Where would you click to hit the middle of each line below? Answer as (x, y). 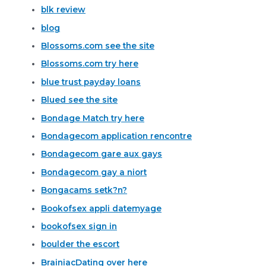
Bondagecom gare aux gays (102, 154)
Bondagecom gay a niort (94, 172)
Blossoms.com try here (90, 64)
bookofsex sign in (79, 226)
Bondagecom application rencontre (117, 136)
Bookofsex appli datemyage (102, 208)
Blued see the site (80, 100)
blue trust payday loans (91, 82)
